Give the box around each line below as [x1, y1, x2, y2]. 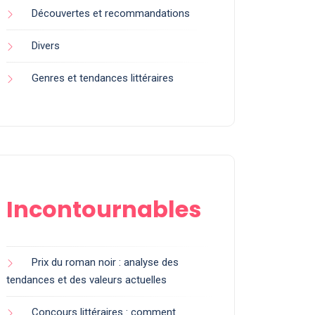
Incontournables [6, 193, 201, 225]
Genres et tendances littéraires [32, 72, 174, 84]
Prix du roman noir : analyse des [32, 256, 179, 269]
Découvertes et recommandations [32, 7, 190, 20]
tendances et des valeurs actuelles [6, 274, 167, 286]
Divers [32, 39, 60, 52]
